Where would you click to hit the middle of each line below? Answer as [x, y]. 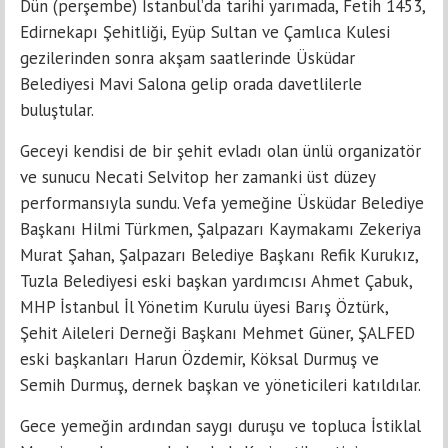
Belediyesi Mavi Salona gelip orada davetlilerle [191, 83]
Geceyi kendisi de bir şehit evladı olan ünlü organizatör [220, 150]
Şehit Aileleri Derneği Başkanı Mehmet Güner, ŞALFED [217, 332]
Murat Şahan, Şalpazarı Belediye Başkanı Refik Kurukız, [219, 254]
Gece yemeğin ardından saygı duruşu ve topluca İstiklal [220, 425]
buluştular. [57, 109]
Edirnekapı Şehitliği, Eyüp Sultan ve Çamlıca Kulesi [205, 31]
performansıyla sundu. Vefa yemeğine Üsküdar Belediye [222, 202]
